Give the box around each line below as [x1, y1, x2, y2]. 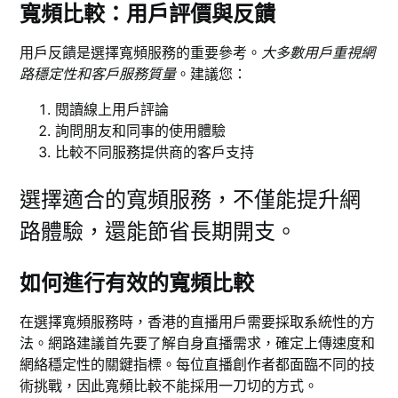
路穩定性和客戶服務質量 [20, 65, 177, 84]
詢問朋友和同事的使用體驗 [55, 122, 227, 140]
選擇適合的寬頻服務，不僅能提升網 [20, 187, 362, 213]
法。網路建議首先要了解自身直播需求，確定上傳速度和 [20, 334, 376, 353]
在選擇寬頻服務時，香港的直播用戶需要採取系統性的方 [20, 313, 376, 331]
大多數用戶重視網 [261, 44, 376, 62]
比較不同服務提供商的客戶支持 [55, 143, 255, 162]
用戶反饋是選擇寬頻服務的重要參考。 [20, 44, 262, 62]
